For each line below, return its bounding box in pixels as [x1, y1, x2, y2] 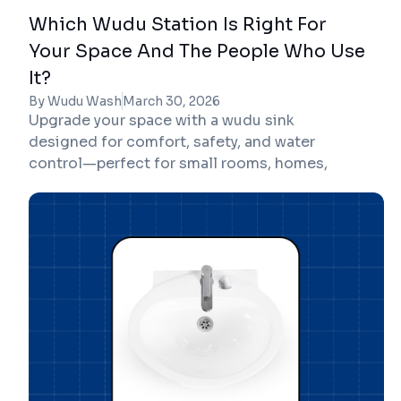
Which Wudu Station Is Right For [29, 13, 327, 36]
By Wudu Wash [29, 92, 122, 109]
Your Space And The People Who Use [29, 39, 365, 63]
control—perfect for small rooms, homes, [29, 153, 328, 173]
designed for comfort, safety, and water [29, 132, 315, 151]
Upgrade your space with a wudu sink [29, 110, 294, 130]
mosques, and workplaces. [29, 175, 219, 194]
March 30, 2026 [123, 92, 220, 109]
